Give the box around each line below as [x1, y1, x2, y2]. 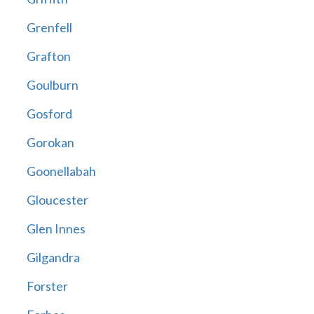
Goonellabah [26, 163, 96, 179]
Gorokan [26, 135, 74, 151]
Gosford [26, 106, 72, 122]
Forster [26, 278, 68, 294]
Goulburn [26, 77, 78, 93]
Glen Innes [26, 221, 86, 237]
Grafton [26, 48, 71, 64]
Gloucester [26, 192, 88, 208]
